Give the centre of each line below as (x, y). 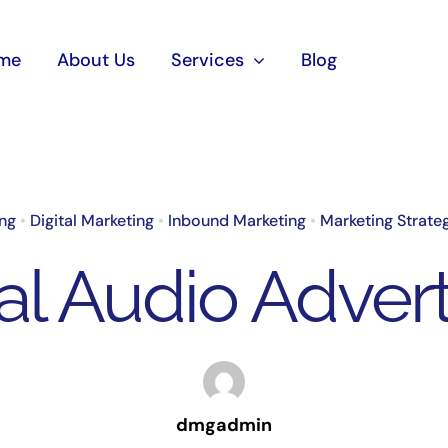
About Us (96, 60)
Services (208, 60)
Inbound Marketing (237, 220)
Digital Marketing (92, 220)
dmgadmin (223, 424)
